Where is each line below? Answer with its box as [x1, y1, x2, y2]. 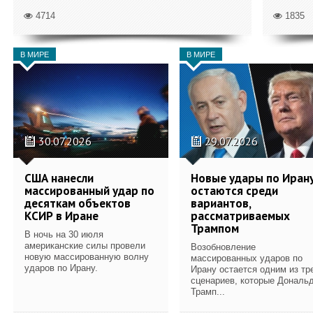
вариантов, [191, 195, 251, 211]
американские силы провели [24, 240, 145, 251]
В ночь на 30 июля [24, 228, 103, 240]
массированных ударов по [191, 252, 303, 263]
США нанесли [24, 170, 94, 186]
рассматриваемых [191, 208, 290, 224]
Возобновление [191, 241, 256, 252]
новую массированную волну [24, 251, 149, 262]
